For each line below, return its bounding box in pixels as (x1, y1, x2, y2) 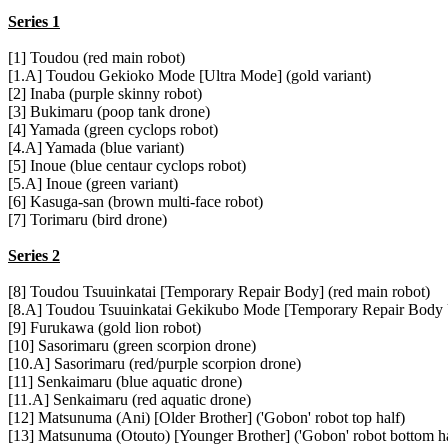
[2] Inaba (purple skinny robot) (8, 85, 202, 103)
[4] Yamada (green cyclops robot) (8, 121, 218, 139)
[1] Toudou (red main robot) (8, 49, 185, 67)
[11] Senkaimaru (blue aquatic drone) (8, 373, 242, 391)
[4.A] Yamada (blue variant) (8, 139, 184, 157)
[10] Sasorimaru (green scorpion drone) (8, 337, 256, 355)
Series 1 (8, 13, 60, 31)
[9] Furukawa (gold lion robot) (8, 319, 201, 337)
